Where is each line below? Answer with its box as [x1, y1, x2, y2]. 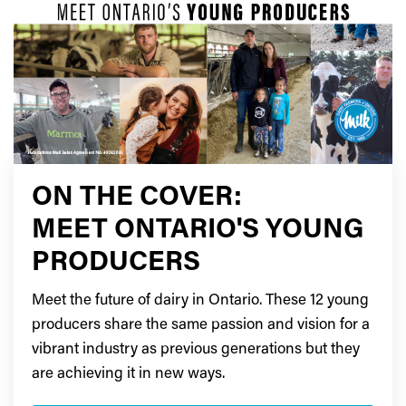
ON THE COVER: [32, 185, 242, 213]
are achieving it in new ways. [32, 367, 225, 383]
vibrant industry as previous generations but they [32, 343, 360, 359]
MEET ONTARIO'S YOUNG [32, 217, 364, 246]
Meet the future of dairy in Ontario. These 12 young [32, 294, 369, 310]
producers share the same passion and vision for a [32, 318, 370, 334]
